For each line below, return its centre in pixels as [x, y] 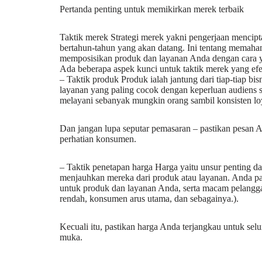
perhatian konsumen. [98, 139]
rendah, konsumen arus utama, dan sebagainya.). [149, 199]
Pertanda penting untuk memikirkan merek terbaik [152, 9]
